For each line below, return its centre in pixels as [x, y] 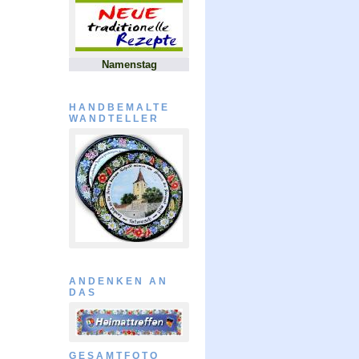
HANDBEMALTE [119, 107]
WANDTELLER [114, 119]
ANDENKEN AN [119, 281]
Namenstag [129, 65]
